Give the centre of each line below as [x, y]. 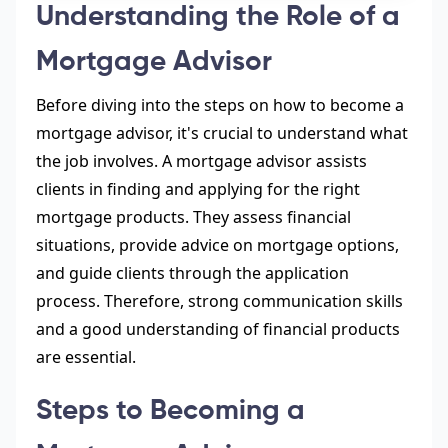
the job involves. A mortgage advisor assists [201, 161]
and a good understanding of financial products [218, 329]
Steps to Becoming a [170, 411]
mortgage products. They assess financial [193, 217]
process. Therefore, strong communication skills [219, 301]
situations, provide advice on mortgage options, [217, 245]
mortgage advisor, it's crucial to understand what [222, 133]
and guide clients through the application [192, 273]
